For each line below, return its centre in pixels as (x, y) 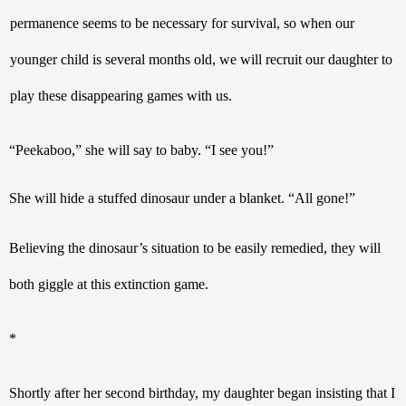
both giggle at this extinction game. (109, 284)
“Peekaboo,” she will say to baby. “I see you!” (141, 150)
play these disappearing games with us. (121, 95)
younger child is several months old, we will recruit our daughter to (201, 59)
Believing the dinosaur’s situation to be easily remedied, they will (195, 247)
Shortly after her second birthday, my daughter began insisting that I (203, 392)
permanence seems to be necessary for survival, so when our (182, 23)
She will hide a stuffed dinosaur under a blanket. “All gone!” (182, 198)
